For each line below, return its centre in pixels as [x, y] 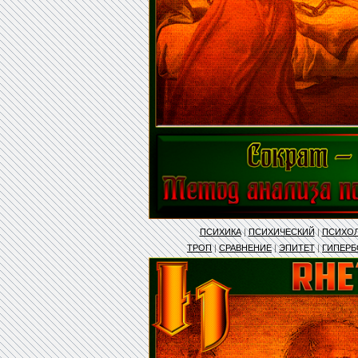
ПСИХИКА [220, 231]
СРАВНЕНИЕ [245, 247]
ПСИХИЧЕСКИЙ [281, 231]
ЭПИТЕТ [297, 247]
